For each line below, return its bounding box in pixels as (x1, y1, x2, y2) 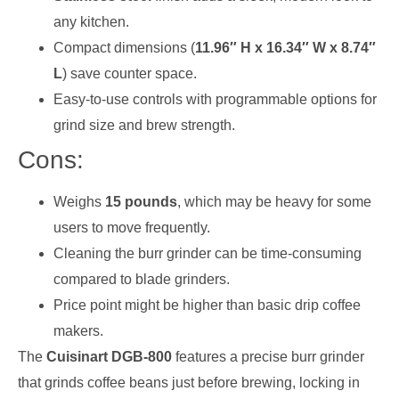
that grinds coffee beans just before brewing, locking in (18, 374, 360, 390)
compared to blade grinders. (53, 271, 230, 287)
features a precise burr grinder (172, 348, 364, 364)
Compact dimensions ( (53, 39, 195, 55)
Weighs (53, 193, 105, 209)
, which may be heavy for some (177, 193, 371, 209)
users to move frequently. (53, 219, 210, 235)
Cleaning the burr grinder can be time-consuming (53, 245, 362, 261)
